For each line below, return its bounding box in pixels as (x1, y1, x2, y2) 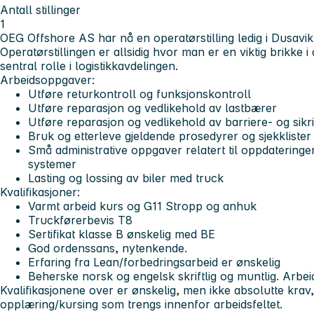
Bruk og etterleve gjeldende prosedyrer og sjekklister (28, 128, 311, 143)
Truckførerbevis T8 (28, 212, 132, 227)
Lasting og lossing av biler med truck (28, 170, 224, 185)
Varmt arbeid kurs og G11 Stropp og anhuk (28, 198, 257, 213)
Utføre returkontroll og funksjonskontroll (28, 86, 251, 101)
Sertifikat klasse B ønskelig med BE (28, 226, 215, 241)
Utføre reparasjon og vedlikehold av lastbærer (28, 100, 277, 115)
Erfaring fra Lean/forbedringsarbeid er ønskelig (28, 254, 280, 269)
